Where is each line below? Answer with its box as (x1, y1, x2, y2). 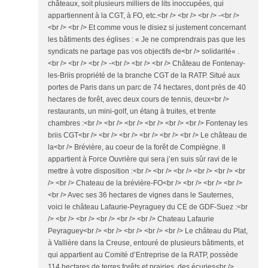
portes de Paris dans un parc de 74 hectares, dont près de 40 (48, 83, 246, 92)
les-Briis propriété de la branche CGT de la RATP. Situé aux (48, 71, 240, 80)
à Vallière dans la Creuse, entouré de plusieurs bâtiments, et (48, 239, 243, 248)
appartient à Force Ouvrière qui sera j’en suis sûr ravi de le (48, 155, 237, 164)
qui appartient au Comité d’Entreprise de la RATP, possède (48, 251, 238, 260)
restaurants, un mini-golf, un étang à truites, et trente (48, 107, 216, 116)
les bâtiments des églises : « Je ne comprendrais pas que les (48, 35, 245, 44)
